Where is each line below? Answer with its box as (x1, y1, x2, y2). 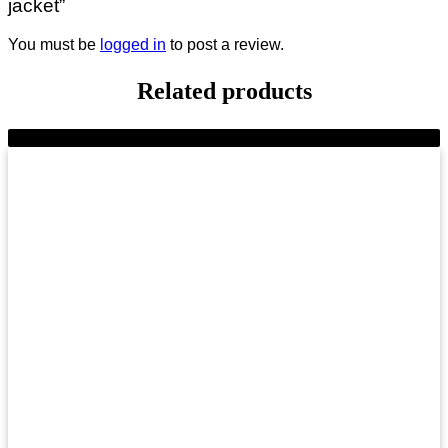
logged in (100, 35, 166, 53)
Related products (136, 77, 312, 104)
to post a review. (166, 35, 284, 53)
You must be (8, 35, 100, 53)
